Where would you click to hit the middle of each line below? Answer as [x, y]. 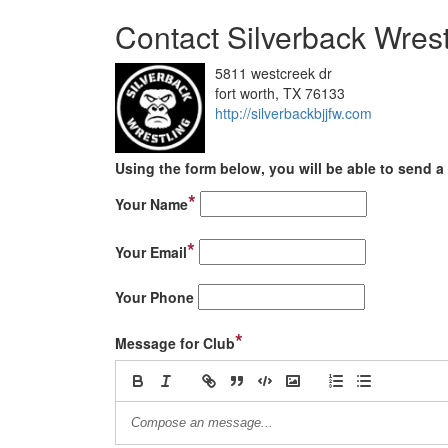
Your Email [151, 252]
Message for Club [175, 343]
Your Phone [154, 297]
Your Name [151, 204]
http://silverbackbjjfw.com [293, 113]
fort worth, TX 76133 [280, 93]
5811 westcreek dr [273, 73]
